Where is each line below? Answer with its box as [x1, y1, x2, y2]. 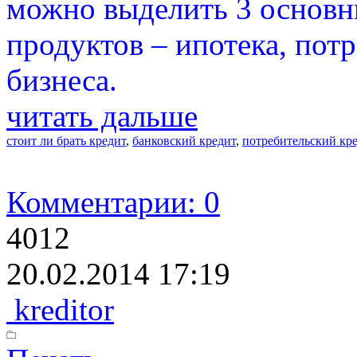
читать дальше [6, 99, 198, 134]
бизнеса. [6, 63, 117, 98]
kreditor [6, 292, 114, 328]
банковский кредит [132, 134, 236, 148]
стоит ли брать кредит [6, 134, 126, 148]
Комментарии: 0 [6, 185, 220, 220]
